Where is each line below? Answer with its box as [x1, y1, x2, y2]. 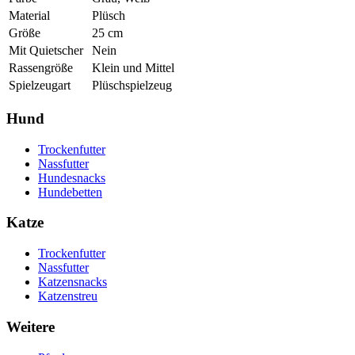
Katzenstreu [38, 289, 97, 303]
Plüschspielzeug [92, 78, 172, 93]
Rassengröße [9, 61, 73, 75]
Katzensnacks [38, 275, 107, 289]
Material [9, 9, 50, 23]
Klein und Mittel [92, 61, 174, 75]
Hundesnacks [38, 170, 105, 185]
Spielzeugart [9, 78, 71, 93]
